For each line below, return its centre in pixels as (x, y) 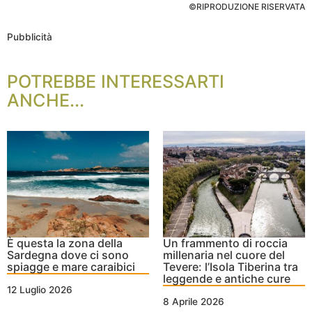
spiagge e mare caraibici (71, 267)
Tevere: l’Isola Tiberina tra (231, 267)
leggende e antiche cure (227, 279)
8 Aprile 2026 (194, 302)
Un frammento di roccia (225, 243)
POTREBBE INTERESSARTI (116, 82)
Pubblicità (30, 37)
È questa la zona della (65, 243)
